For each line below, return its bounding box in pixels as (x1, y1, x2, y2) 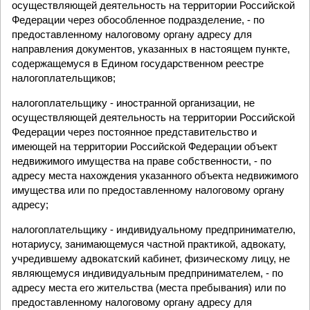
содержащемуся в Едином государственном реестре (12, 57, 264, 69)
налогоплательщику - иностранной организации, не (12, 97, 255, 109)
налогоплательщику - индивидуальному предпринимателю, (12, 224, 295, 235)
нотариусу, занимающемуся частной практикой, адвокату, (12, 238, 286, 250)
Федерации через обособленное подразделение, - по (12, 14, 264, 26)
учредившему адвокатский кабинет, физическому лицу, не (12, 253, 290, 264)
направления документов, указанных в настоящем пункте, (12, 43, 290, 55)
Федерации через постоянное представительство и (12, 126, 257, 138)
